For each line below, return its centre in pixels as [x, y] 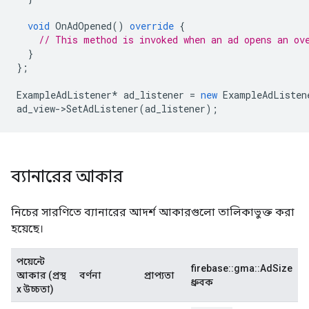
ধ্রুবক [202, 282]
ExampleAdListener [64, 95]
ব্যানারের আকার [67, 177]
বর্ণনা [90, 275]
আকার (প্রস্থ [41, 275]
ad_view [36, 109]
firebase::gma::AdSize [242, 268]
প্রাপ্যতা [159, 275]
